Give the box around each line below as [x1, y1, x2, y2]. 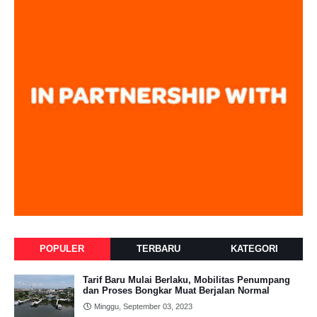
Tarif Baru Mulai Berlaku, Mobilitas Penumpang [83, 274, 290, 285]
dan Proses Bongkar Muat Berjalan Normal [83, 284, 270, 296]
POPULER [40, 243, 85, 254]
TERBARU [136, 243, 180, 254]
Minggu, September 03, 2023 [94, 301, 192, 311]
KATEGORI [231, 243, 279, 254]
